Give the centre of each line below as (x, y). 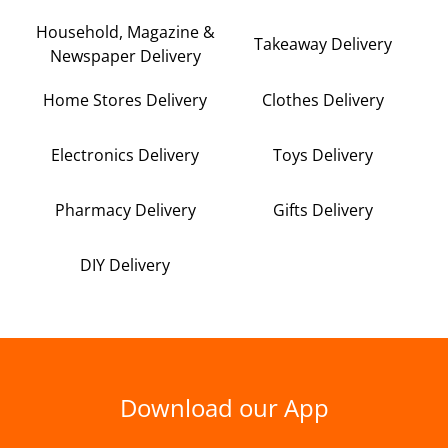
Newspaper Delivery (125, 55)
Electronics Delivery (125, 155)
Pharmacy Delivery (125, 210)
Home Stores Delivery (125, 100)
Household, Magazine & (125, 31)
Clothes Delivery (323, 100)
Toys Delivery (323, 155)
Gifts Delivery (323, 210)
